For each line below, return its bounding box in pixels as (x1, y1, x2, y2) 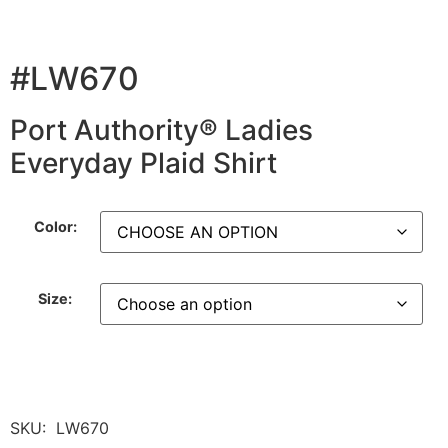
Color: (33, 217, 77, 235)
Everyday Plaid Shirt (10, 146, 277, 181)
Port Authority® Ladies (10, 113, 313, 148)
